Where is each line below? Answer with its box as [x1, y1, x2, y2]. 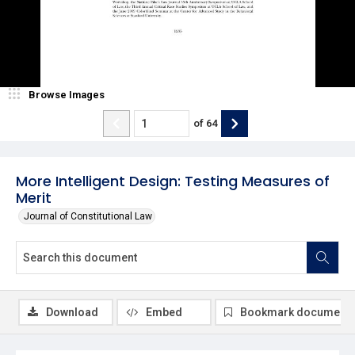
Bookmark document [240, 305, 349, 319]
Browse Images [29, 88, 105, 101]
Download [46, 305, 98, 319]
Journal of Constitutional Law [24, 210, 152, 222]
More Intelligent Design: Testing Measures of [16, 170, 330, 191]
